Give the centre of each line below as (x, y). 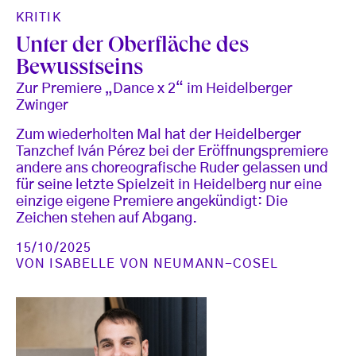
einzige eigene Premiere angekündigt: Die (152, 202)
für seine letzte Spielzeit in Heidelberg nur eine (169, 186)
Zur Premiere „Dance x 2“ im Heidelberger (154, 89)
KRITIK (39, 18)
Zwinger (42, 106)
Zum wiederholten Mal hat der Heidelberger (159, 135)
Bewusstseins (79, 70)
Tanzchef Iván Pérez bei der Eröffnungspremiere (172, 152)
